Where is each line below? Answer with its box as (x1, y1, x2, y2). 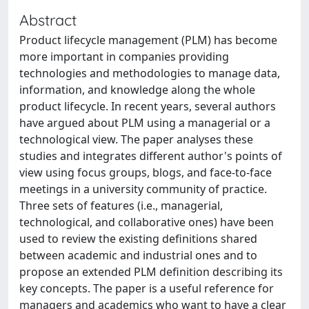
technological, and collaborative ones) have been (19, 215, 274, 230)
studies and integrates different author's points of (19, 148, 282, 163)
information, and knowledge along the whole (19, 82, 255, 97)
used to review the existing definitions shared (19, 231, 257, 246)
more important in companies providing (19, 49, 229, 64)
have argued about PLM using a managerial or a (19, 115, 270, 130)
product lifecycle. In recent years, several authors (19, 99, 276, 114)
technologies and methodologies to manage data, (19, 66, 280, 81)
